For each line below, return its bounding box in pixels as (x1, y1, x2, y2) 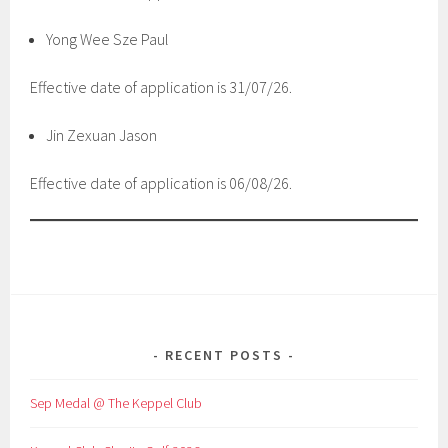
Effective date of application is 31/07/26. (30, 77, 293, 97)
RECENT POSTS (165, 346, 283, 364)
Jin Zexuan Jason (46, 125, 158, 145)
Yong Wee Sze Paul (46, 29, 170, 49)
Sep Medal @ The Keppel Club (30, 393, 203, 412)
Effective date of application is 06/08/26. (30, 173, 293, 193)
